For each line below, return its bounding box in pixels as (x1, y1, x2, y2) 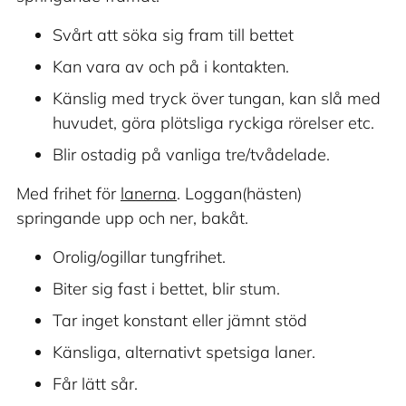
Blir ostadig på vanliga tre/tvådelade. (53, 144, 330, 166)
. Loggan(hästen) (177, 183, 302, 205)
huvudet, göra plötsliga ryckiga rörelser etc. (53, 112, 374, 134)
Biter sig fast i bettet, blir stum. (53, 278, 280, 300)
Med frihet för (16, 183, 121, 205)
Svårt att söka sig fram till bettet (53, 24, 294, 46)
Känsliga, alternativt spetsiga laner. (53, 342, 315, 363)
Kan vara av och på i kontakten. (53, 56, 289, 78)
